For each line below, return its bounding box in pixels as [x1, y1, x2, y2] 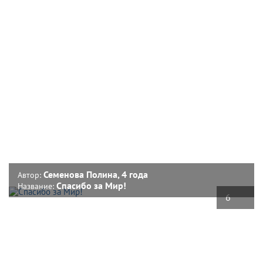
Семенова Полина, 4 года [43, 168, 148, 180]
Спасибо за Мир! [56, 179, 126, 191]
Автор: [18, 169, 43, 180]
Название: [18, 180, 56, 191]
